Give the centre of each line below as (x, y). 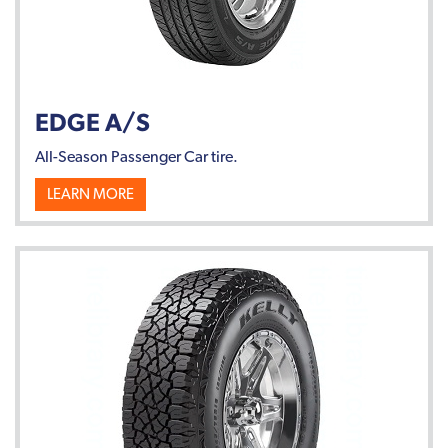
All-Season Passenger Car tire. (136, 156)
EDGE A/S (92, 121)
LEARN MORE (90, 193)
